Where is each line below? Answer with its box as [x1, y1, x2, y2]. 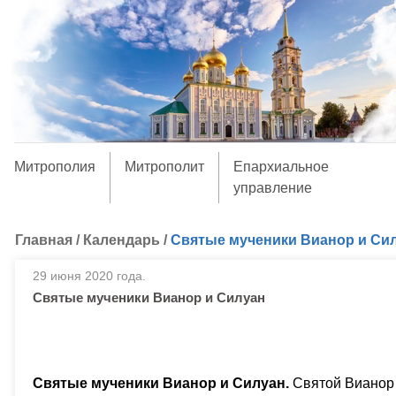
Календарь [83, 232, 160, 247]
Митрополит [124, 159, 204, 174]
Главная [15, 232, 72, 247]
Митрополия [13, 159, 95, 174]
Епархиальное [232, 159, 329, 174]
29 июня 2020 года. [33, 269, 146, 283]
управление [232, 180, 312, 195]
